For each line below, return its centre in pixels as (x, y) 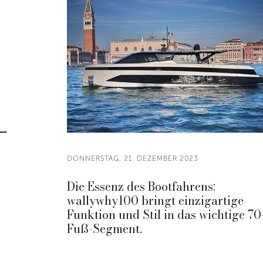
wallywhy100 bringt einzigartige (155, 200)
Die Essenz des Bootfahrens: (141, 186)
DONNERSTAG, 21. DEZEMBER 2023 (133, 159)
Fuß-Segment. (104, 229)
